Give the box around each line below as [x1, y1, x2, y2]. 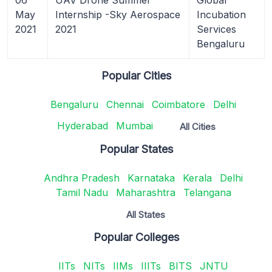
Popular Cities [101, 69, 171, 82]
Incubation [197, 8, 246, 21]
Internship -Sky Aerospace [55, 8, 180, 21]
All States [126, 208, 165, 220]
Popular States [99, 142, 173, 155]
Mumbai [116, 120, 153, 132]
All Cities [180, 120, 216, 132]
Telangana [183, 186, 231, 199]
